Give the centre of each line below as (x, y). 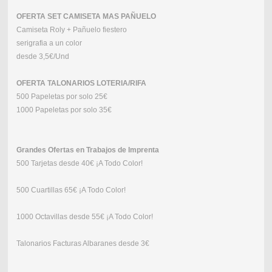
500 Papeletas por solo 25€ (62, 97)
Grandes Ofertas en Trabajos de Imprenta (87, 150)
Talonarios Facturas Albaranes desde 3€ (83, 244)
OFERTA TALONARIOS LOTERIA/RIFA (81, 83)
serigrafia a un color (49, 43)
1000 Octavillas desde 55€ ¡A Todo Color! (84, 217)
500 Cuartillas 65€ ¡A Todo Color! (71, 190)
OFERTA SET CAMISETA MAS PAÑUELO (86, 17)
